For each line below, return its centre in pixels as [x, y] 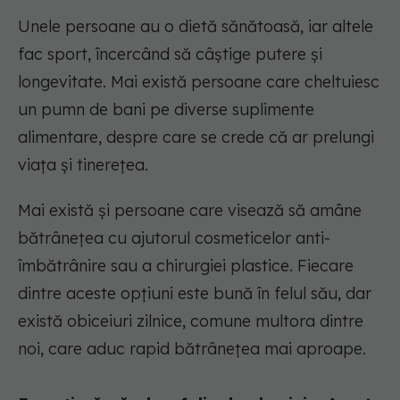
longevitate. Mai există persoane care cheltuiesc [199, 82]
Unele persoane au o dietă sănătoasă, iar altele [196, 27]
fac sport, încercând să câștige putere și [170, 54]
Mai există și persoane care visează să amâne [190, 211]
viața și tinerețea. [83, 165]
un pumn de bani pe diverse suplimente [166, 110]
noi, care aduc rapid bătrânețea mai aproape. [192, 349]
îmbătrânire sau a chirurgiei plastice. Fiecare [186, 266]
